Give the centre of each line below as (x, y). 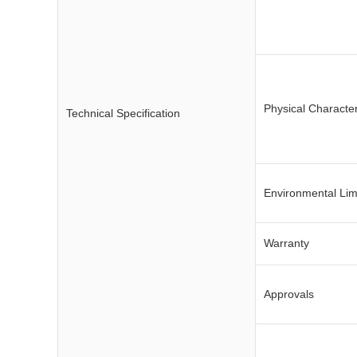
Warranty (286, 243)
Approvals (289, 294)
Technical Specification (123, 113)
